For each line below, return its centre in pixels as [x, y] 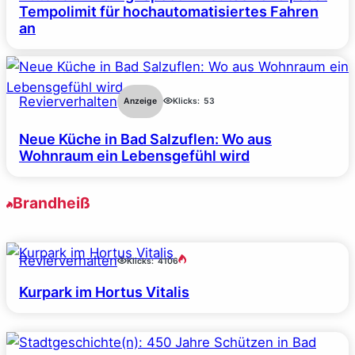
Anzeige [140, 101]
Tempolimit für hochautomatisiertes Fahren [169, 12]
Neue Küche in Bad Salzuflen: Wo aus [145, 139]
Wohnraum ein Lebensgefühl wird [134, 155]
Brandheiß [52, 202]
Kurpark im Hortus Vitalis [104, 292]
